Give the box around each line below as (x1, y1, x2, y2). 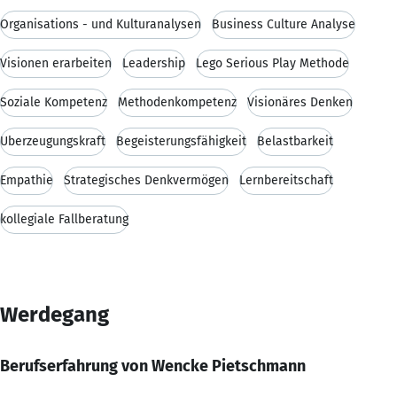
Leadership (122, 55, 185, 71)
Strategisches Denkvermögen (64, 172, 229, 188)
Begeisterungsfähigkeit (116, 133, 246, 149)
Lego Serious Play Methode (196, 55, 349, 71)
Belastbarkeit (257, 133, 333, 149)
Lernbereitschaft (239, 172, 333, 188)
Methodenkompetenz (118, 94, 237, 110)
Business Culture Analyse (212, 16, 355, 32)
